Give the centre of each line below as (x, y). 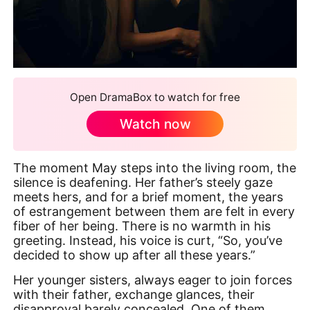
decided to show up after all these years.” (135, 255)
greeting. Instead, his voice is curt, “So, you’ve (148, 241)
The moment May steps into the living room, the (155, 168)
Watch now (155, 124)
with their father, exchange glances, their (134, 294)
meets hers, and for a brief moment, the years (148, 197)
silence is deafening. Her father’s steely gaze (143, 183)
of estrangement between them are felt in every (154, 212)
